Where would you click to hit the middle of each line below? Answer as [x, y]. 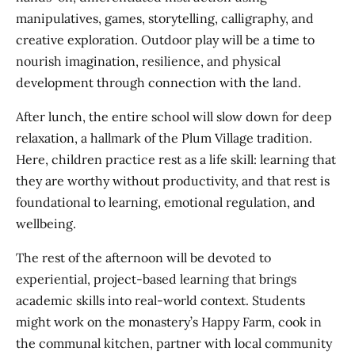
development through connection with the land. [158, 83]
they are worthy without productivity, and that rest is [173, 181]
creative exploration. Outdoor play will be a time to [165, 40]
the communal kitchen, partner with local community [174, 344]
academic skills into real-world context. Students [160, 301]
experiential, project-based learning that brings [156, 279]
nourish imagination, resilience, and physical [148, 61]
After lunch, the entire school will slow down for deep [174, 117]
